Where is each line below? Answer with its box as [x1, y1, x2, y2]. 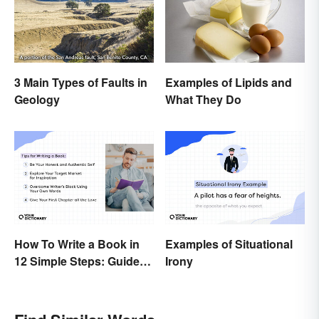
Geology [14, 91, 60, 108]
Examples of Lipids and [165, 74, 292, 91]
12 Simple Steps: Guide [14, 252, 140, 269]
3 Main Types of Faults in [14, 74, 147, 91]
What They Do [165, 91, 241, 108]
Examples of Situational [165, 235, 293, 252]
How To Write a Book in [14, 235, 140, 252]
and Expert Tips [14, 269, 100, 286]
